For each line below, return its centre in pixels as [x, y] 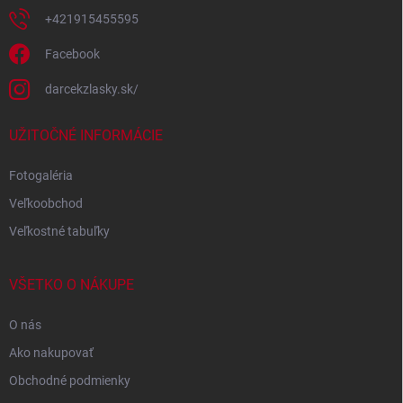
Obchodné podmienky [70, 381]
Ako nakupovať [51, 353]
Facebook [72, 54]
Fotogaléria [41, 175]
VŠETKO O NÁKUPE [72, 285]
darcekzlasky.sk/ [92, 89]
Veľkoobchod [46, 203]
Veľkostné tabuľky [59, 231]
